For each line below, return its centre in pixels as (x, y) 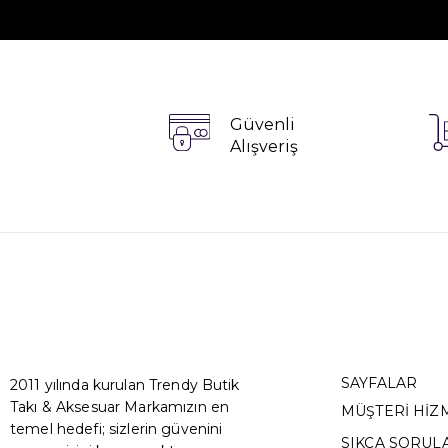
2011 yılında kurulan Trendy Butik (125, 385)
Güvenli (262, 124)
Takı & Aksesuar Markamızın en (120, 407)
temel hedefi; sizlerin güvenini (116, 429)
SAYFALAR (379, 383)
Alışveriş (263, 146)
